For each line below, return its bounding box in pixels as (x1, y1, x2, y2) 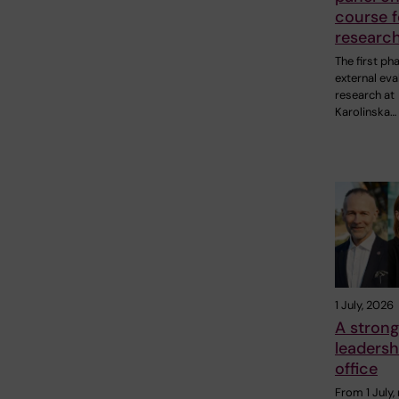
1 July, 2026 (335, 297, 394, 313)
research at (335, 86, 395, 102)
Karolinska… (335, 103, 396, 119)
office (335, 358, 378, 380)
